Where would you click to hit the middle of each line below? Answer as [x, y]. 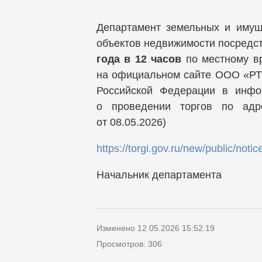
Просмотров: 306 [129, 244]
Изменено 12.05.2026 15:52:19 [155, 228]
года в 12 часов [141, 59]
